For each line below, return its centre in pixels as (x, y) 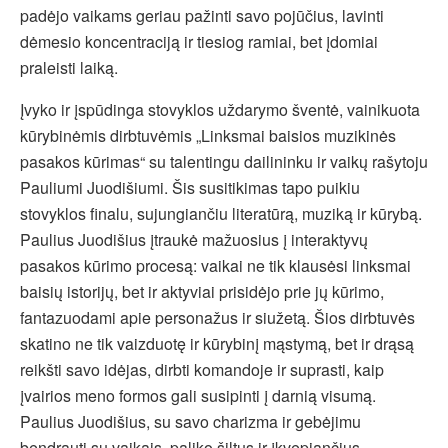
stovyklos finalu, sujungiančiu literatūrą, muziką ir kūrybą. (221, 213)
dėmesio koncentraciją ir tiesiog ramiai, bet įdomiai (199, 41)
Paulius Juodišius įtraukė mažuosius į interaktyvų (194, 239)
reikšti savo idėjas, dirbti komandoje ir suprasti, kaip (202, 369)
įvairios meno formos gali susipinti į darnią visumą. (198, 395)
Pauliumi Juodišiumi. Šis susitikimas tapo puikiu (190, 187)
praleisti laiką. (69, 67)
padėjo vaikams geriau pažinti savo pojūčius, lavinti (202, 15)
